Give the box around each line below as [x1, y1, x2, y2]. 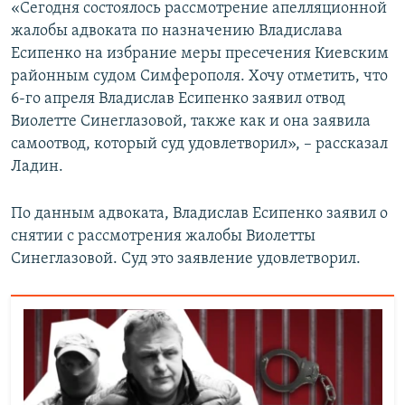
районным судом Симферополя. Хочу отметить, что [11, 68, 388, 86]
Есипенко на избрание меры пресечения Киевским [11, 45, 389, 63]
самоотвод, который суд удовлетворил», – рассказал [11, 136, 388, 154]
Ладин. [11, 158, 63, 176]
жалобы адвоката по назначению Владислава [11, 23, 343, 41]
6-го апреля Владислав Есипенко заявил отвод [11, 90, 345, 108]
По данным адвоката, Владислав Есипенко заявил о [11, 205, 388, 223]
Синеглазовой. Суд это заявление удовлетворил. [11, 250, 361, 268]
